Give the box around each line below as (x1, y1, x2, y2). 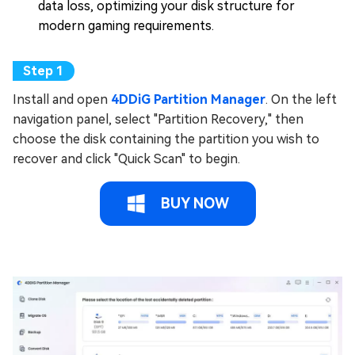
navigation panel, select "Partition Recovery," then (13, 112, 303, 128)
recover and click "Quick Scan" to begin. (13, 151, 240, 167)
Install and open (13, 92, 111, 108)
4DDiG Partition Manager (111, 92, 265, 108)
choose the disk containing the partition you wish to (13, 132, 319, 147)
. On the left (265, 92, 337, 108)
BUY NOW (156, 195, 229, 212)
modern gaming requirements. (38, 18, 214, 34)
